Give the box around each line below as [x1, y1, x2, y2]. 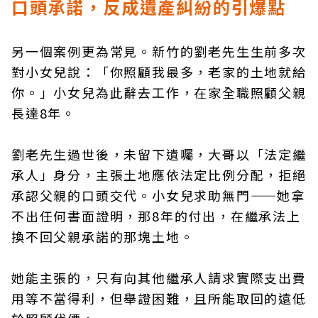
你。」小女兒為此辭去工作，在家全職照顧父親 [11, 83, 307, 102]
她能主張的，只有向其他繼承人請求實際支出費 [11, 268, 307, 287]
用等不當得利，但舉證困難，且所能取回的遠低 [11, 289, 307, 307]
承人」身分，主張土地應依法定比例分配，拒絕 [11, 165, 307, 184]
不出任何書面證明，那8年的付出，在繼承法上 [11, 207, 301, 225]
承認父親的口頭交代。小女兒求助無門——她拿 [11, 186, 306, 204]
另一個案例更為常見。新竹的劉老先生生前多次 [11, 42, 307, 60]
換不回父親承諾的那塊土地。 [11, 227, 194, 246]
